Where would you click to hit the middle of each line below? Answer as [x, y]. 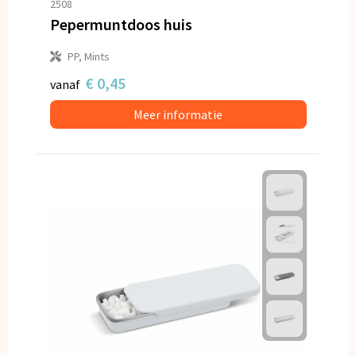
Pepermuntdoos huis [121, 24]
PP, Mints [88, 56]
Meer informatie [178, 114]
